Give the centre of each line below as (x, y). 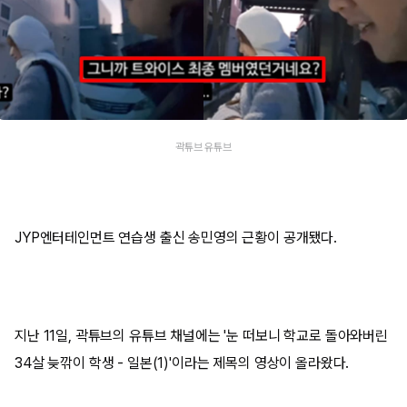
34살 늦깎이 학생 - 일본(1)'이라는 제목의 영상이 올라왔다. (182, 362)
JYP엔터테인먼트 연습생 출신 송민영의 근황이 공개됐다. (176, 237)
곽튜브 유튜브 (203, 147)
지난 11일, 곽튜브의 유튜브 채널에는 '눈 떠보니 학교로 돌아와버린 (201, 335)
